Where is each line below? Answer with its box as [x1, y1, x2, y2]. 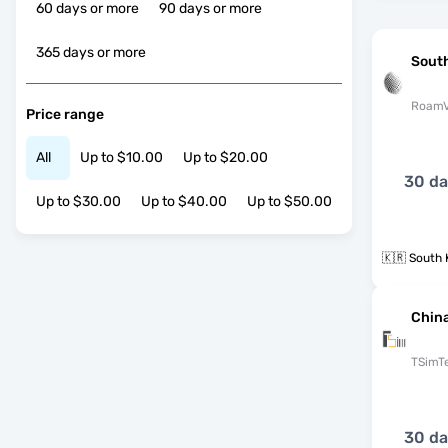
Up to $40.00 [141, 193, 227, 211]
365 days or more [36, 44, 146, 62]
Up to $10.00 [80, 149, 163, 167]
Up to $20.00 [183, 149, 268, 167]
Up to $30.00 [36, 193, 121, 211]
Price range [26, 105, 104, 123]
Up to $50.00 [247, 193, 332, 211]
